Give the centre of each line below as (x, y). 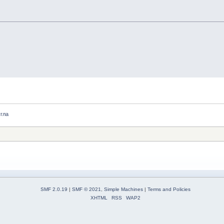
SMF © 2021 (87, 189)
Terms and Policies (169, 189)
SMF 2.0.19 (54, 189)
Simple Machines (124, 189)
